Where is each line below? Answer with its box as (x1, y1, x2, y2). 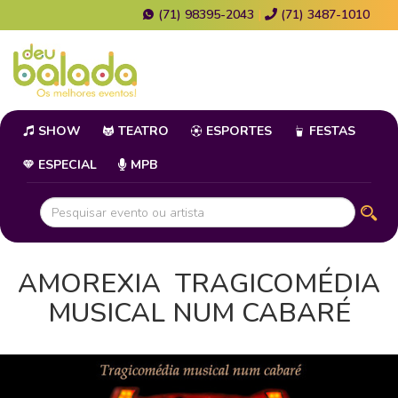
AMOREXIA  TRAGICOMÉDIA (18, 266, 380, 303)
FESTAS (306, 123, 355, 140)
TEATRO (115, 123, 169, 140)
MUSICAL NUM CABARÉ (47, 295, 351, 332)
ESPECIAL (35, 156, 97, 174)
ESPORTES (203, 123, 272, 140)
